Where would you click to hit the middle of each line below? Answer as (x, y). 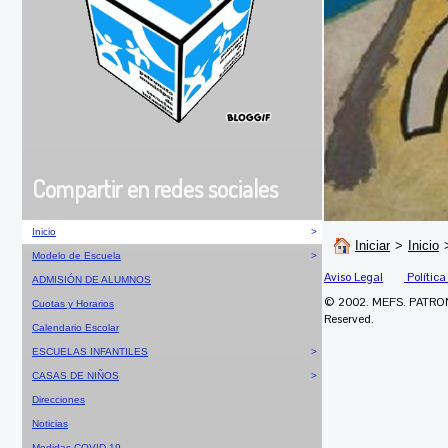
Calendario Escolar (75, 327)
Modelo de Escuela (76, 255)
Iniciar (372, 246)
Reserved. (349, 319)
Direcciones (58, 399)
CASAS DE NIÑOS (75, 375)
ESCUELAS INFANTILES (90, 351)
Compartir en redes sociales (155, 188)
